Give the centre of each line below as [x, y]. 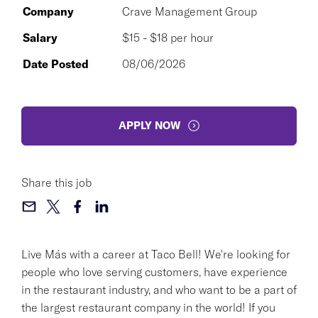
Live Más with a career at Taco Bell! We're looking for [156, 254]
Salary [40, 37]
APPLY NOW [149, 125]
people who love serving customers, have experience [154, 272]
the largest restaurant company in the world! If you [148, 307]
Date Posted [56, 64]
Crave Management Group [190, 11]
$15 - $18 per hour [168, 37]
